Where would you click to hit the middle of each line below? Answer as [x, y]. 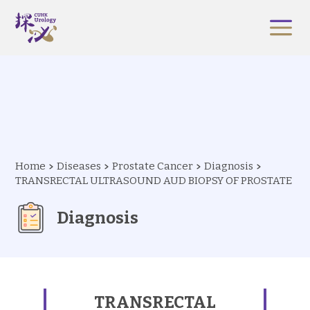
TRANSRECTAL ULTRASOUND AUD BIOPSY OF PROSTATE [154, 181]
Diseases [79, 166]
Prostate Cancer [153, 166]
